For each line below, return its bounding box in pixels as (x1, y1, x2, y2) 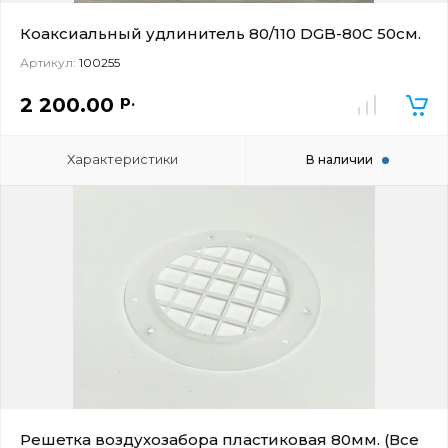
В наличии (305, 152, 373, 167)
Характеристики (67, 151, 179, 167)
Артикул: (20, 55, 76, 70)
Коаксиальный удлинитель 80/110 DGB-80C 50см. (20, 24, 421, 43)
